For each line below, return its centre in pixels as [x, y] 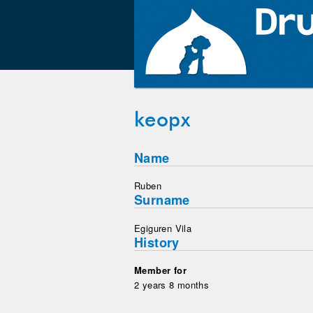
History [157, 242]
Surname [162, 200]
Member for [160, 270]
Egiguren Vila [163, 228]
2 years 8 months [172, 285]
